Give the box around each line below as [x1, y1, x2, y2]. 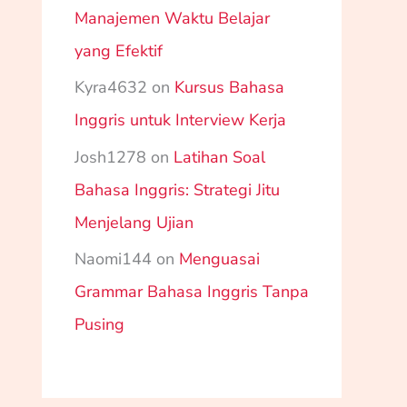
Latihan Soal [174, 145, 265, 168]
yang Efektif [74, 39, 163, 62]
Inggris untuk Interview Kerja [74, 109, 286, 132]
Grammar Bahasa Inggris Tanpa [74, 281, 309, 303]
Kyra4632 [74, 76, 147, 99]
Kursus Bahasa [174, 76, 284, 99]
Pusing [74, 313, 124, 336]
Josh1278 [74, 145, 146, 168]
